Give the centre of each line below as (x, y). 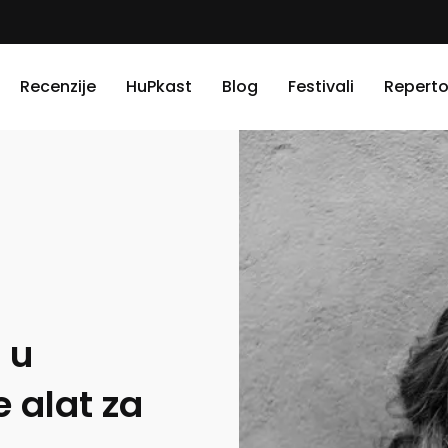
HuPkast (159, 86)
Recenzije (58, 86)
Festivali (321, 86)
